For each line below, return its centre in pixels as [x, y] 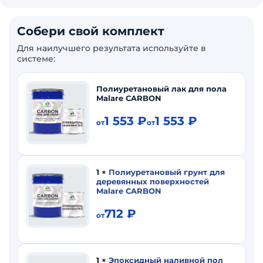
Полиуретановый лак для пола [161, 89]
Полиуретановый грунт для [167, 172]
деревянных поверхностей [153, 181]
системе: [36, 59]
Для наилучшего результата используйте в [112, 48]
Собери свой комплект [91, 31]
